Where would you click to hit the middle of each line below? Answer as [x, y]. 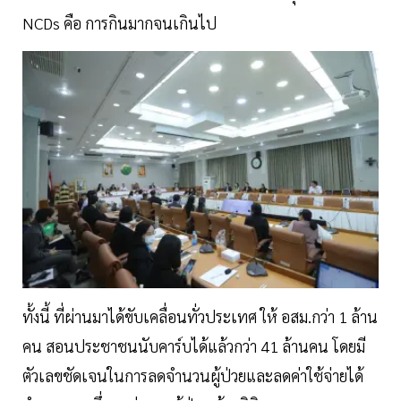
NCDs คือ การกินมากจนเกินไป [119, 23]
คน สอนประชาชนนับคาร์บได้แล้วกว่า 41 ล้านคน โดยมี [194, 346]
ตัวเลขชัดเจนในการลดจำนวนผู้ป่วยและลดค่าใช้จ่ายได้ [193, 376]
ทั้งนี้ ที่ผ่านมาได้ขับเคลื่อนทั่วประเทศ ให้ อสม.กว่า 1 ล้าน [200, 317]
